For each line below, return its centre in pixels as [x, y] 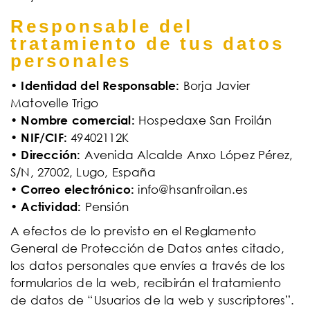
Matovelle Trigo [54, 103]
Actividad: [51, 207]
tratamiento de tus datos [147, 44]
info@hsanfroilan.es [193, 189]
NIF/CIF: [46, 137]
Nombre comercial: [78, 120]
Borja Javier [217, 85]
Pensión [105, 207]
